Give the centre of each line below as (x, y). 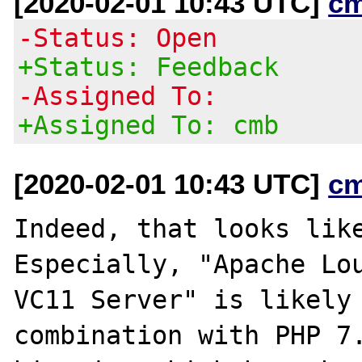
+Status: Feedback (149, 67)
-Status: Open (118, 38)
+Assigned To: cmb (149, 125)
